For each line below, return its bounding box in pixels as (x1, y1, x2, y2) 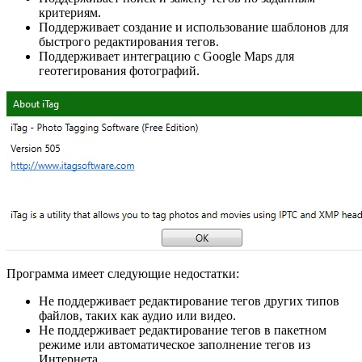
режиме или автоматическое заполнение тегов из (39, 338, 310, 352)
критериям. (39, 6, 101, 20)
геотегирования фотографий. (39, 64, 200, 78)
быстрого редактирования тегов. (39, 35, 219, 49)
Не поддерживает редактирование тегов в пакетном (39, 323, 326, 338)
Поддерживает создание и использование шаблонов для (39, 20, 348, 35)
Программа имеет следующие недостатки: (6, 267, 239, 281)
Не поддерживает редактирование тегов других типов (39, 294, 339, 309)
